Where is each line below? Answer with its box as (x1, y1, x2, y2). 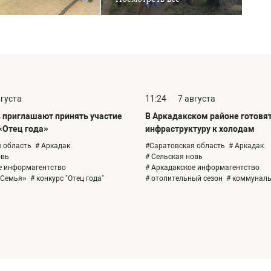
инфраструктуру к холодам (145, 124, 255, 134)
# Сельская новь (145, 152, 203, 162)
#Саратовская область (145, 142, 225, 151)
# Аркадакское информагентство (145, 163, 260, 172)
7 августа (178, 94, 215, 104)
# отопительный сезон (145, 174, 223, 183)
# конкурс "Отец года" (30, 174, 104, 183)
